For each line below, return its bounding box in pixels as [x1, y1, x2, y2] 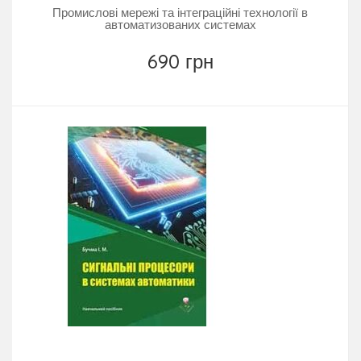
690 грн [147, 48, 214, 73]
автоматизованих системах [104, 16, 256, 32]
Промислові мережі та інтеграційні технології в [52, 4, 308, 20]
